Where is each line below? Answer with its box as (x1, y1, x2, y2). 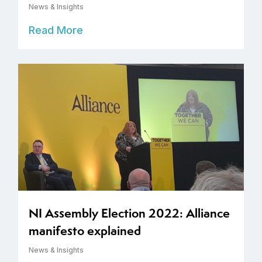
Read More (29, 24, 83, 37)
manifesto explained (29, 222, 141, 240)
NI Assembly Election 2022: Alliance (29, 205, 230, 222)
